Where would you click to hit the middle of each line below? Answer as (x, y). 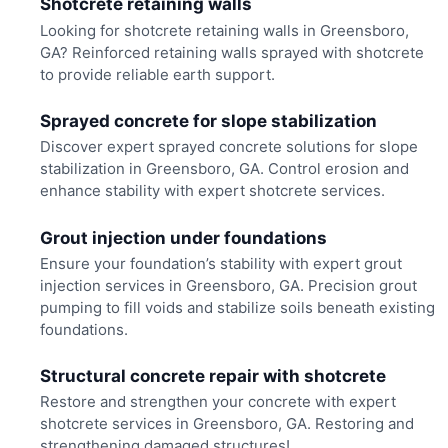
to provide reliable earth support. (157, 74)
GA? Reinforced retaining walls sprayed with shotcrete (231, 52)
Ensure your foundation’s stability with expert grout (220, 263)
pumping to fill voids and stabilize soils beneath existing (237, 307)
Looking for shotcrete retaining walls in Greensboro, (224, 30)
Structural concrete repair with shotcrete (212, 376)
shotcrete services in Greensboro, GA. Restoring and (226, 424)
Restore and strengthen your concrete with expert (217, 402)
